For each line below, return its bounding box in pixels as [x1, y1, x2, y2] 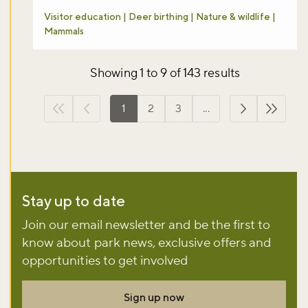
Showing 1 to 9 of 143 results [90, 65, 240, 82]
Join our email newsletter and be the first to [22, 217, 271, 234]
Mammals [44, 25, 85, 37]
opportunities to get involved [22, 252, 188, 269]
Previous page [85, 109, 157, 123]
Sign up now [123, 291, 185, 305]
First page [57, 109, 108, 123]
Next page [242, 109, 295, 123]
